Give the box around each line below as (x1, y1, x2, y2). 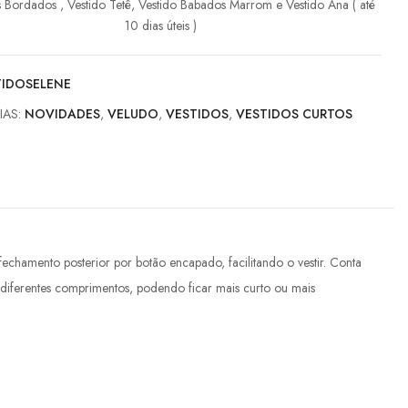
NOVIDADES (25, 105, 101, 124)
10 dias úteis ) (125, 16, 198, 36)
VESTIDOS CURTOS (236, 105, 353, 124)
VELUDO (107, 105, 159, 124)
